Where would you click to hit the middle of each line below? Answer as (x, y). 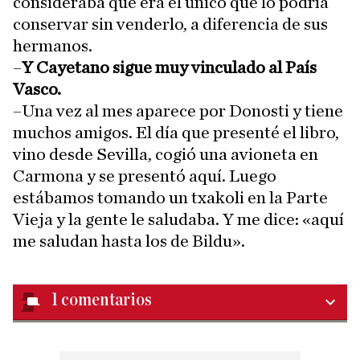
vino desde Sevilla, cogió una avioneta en (166, 155)
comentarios (106, 301)
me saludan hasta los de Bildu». (129, 241)
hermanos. (53, 46)
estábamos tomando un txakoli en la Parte (170, 198)
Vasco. (37, 90)
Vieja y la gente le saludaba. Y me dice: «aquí (178, 220)
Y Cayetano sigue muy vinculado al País (169, 68)
